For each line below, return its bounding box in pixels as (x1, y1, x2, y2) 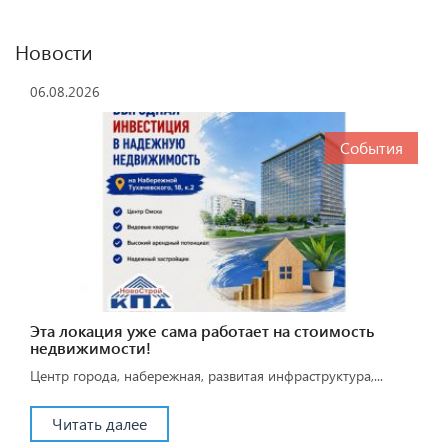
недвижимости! (30, 336, 151, 358)
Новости (15, 36, 93, 65)
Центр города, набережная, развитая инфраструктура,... (30, 365, 383, 385)
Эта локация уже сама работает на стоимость (30, 319, 374, 341)
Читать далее (52, 412, 147, 434)
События (340, 136, 403, 158)
